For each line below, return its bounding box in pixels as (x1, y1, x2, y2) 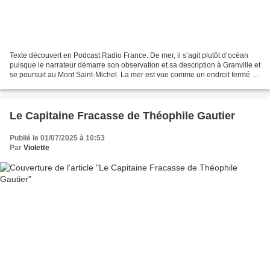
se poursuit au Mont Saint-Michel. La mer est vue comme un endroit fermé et (10, 70, 258, 79)
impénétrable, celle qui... (10, 80, 90, 89)
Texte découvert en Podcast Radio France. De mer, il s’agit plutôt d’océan (10, 51, 248, 60)
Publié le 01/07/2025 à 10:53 (10, 133, 105, 142)
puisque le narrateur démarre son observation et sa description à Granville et (10, 60, 260, 69)
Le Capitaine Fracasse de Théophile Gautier (10, 109, 235, 122)
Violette (24, 143, 49, 152)
